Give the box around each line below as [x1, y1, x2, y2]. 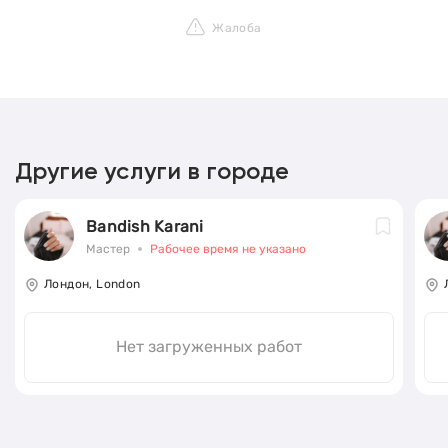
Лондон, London [44, 277, 141, 292]
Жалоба [212, 21, 262, 36]
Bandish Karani [86, 216, 204, 236]
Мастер [86, 241, 130, 256]
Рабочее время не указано [150, 241, 306, 256]
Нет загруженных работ [116, 337, 302, 357]
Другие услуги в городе [15, 160, 290, 185]
